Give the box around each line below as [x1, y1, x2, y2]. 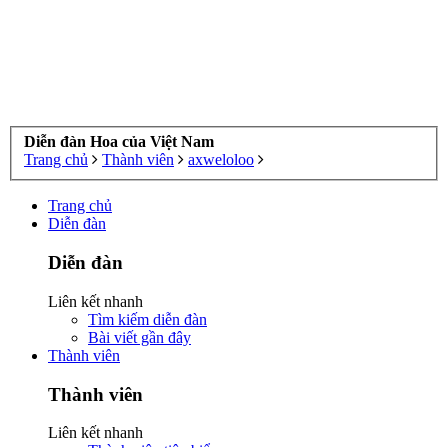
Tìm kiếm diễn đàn [88, 310, 207, 328]
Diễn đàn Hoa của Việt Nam [24, 133, 214, 151]
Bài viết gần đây [88, 328, 191, 346]
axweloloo [188, 151, 254, 169]
